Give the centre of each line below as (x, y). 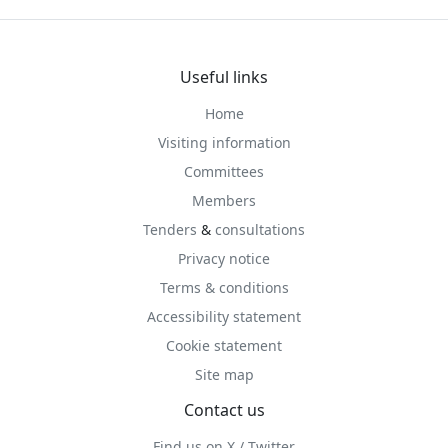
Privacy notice (224, 258)
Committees (224, 171)
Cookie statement (224, 345)
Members (224, 200)
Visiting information (224, 142)
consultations (260, 229)
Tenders (170, 229)
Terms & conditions (224, 287)
